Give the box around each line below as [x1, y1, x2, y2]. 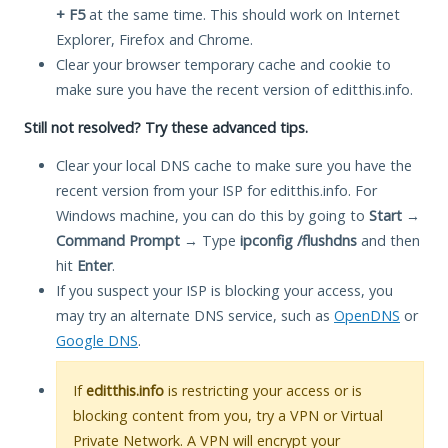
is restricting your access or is [164, 380, 362, 400]
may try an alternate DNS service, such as [56, 305, 334, 325]
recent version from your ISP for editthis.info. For [56, 180, 377, 200]
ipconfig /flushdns [240, 230, 357, 250]
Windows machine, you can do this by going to [56, 205, 369, 225]
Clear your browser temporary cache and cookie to [56, 54, 391, 74]
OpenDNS [334, 305, 400, 325]
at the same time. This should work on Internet [85, 4, 400, 24]
